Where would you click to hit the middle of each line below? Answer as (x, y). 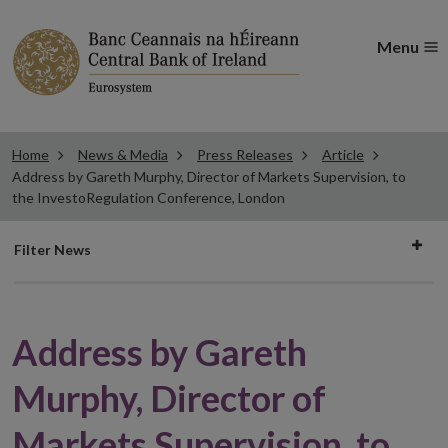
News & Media (123, 154)
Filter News (52, 249)
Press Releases (245, 154)
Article (343, 154)
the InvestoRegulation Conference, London (148, 197)
